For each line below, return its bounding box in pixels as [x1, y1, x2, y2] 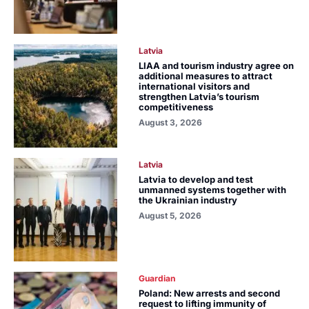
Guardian [139, 273, 176, 283]
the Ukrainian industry [139, 195, 238, 206]
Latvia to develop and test [139, 174, 254, 185]
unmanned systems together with [139, 184, 287, 195]
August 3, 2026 [139, 117, 203, 128]
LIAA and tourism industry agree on [139, 60, 295, 71]
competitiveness [139, 101, 214, 112]
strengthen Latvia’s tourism [139, 91, 260, 102]
